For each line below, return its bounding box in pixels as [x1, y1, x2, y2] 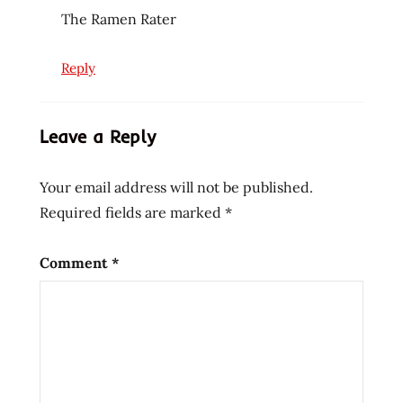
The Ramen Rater [61, 9, 176, 28]
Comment [40, 253, 112, 272]
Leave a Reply [40, 124, 156, 148]
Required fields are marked [40, 202, 225, 221]
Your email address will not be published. [40, 177, 313, 196]
